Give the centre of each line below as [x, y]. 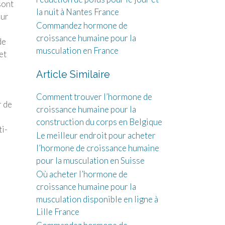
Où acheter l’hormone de [82, 174]
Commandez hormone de [82, 25]
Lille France [58, 212]
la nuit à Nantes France [77, 12]
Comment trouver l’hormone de [94, 97]
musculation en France [77, 50]
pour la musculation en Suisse [90, 160]
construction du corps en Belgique [99, 122]
